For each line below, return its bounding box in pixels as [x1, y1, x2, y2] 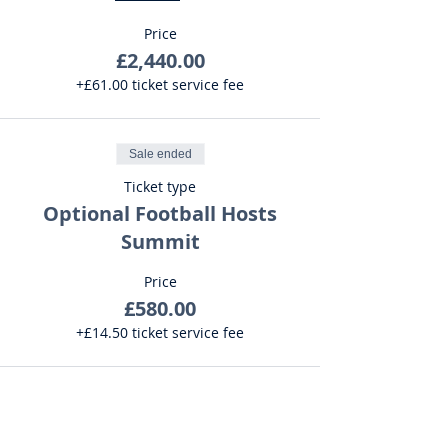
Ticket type [124, 177, 196, 196]
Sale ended [128, 147, 192, 161]
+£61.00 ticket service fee [76, 75, 244, 94]
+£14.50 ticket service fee [76, 323, 244, 342]
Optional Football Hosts [43, 200, 277, 227]
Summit [120, 228, 200, 255]
